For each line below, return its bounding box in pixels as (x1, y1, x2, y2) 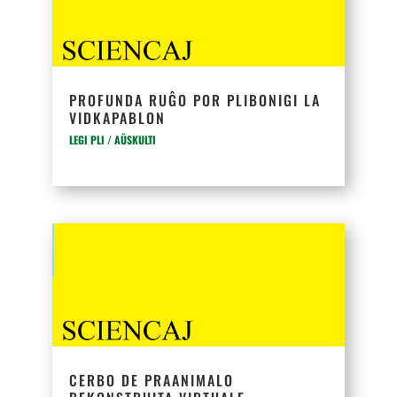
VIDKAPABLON (69, 107, 167, 128)
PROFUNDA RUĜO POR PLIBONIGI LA (69, 90, 322, 111)
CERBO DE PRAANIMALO (69, 370, 235, 391)
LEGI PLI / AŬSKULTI (69, 132, 157, 147)
